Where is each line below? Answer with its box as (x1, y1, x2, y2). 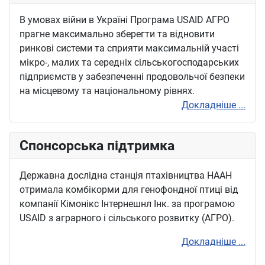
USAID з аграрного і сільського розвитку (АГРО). (20, 212, 234, 224)
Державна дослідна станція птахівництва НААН (20, 170, 232, 182)
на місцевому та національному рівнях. (20, 85, 195, 97)
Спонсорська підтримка (20, 137, 174, 154)
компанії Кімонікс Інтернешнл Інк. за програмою (20, 198, 235, 210)
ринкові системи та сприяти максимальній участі (20, 43, 239, 54)
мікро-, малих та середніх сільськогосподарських (20, 57, 239, 69)
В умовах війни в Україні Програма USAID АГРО (20, 14, 230, 26)
